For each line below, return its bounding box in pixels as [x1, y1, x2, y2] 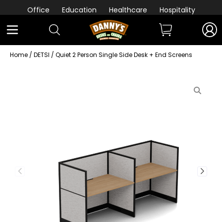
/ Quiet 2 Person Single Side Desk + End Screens [50, 51, 192, 59]
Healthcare [109, 5, 147, 15]
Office [27, 5, 50, 15]
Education [61, 5, 97, 15]
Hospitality [159, 5, 195, 15]
